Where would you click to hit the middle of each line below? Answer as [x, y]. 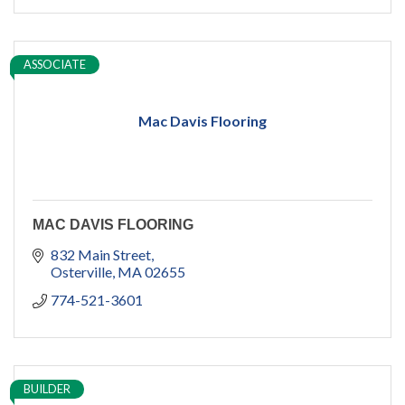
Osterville [81, 272]
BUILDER [47, 389]
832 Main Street [101, 255]
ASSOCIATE [55, 65]
